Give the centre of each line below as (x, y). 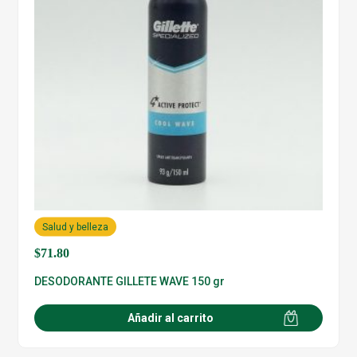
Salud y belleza (76, 227)
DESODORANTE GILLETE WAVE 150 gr (130, 282)
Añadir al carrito (171, 318)
